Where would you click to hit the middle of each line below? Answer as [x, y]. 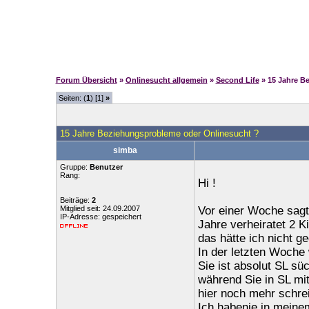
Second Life [237, 80]
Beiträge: [76, 200]
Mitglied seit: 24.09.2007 [100, 208]
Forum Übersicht [86, 80]
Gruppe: [74, 167]
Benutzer [106, 167]
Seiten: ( [72, 98]
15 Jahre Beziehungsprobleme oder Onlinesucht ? [159, 133]
